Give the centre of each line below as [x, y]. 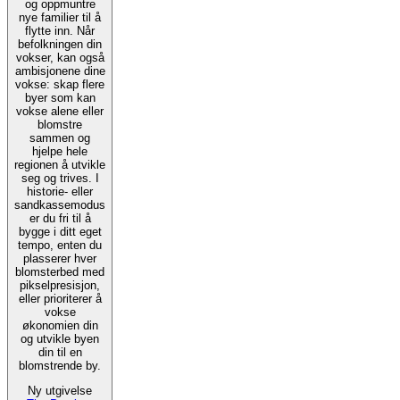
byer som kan [60, 97]
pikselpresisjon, [60, 285]
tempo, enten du [60, 245]
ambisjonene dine [60, 71]
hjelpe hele [60, 151]
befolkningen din [60, 44]
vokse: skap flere [60, 84]
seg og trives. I [58, 178]
